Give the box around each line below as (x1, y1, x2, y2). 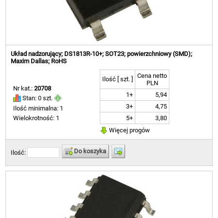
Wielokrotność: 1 (13, 114, 60, 122)
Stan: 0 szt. (21, 94, 54, 102)
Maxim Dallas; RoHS (11, 57, 67, 65)
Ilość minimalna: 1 (13, 105, 64, 112)
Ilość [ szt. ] (102, 75, 133, 83)
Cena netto (137, 72, 167, 79)
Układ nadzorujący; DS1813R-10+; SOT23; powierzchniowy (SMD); (11, 50, 193, 57)
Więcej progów (108, 126, 150, 134)
